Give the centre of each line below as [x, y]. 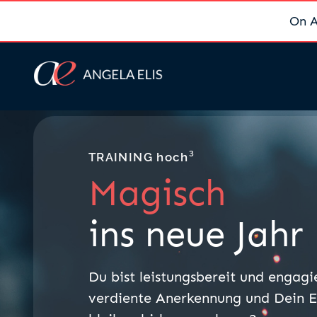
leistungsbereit [190, 277]
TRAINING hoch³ [142, 157]
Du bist [114, 277]
